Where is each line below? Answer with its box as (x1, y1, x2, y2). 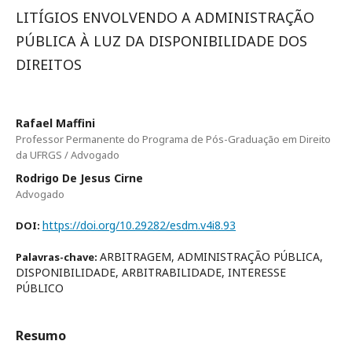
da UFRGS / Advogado (16, 148, 119, 162)
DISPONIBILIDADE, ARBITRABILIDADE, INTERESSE (16, 265, 286, 280)
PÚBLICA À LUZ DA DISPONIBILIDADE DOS (16, 31, 307, 50)
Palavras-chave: (16, 250, 100, 264)
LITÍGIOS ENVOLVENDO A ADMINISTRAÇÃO (16, 8, 314, 27)
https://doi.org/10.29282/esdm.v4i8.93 (42, 218, 236, 233)
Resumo (16, 327, 66, 344)
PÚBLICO (16, 280, 64, 295)
